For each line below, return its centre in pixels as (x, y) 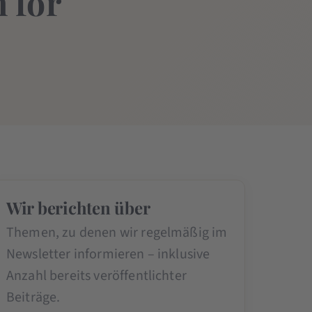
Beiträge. (33, 297)
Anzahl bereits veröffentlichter (96, 275)
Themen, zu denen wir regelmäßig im (117, 232)
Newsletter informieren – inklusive (108, 254)
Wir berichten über (78, 207)
